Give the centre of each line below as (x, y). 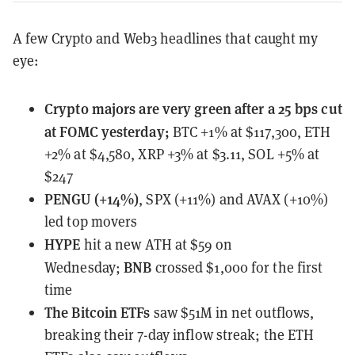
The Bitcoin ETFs (97, 311)
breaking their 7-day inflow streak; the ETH (179, 334)
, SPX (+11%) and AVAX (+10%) (234, 199)
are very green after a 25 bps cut (240, 108)
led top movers (91, 221)
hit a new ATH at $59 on (156, 244)
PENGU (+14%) (92, 198)
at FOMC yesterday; (109, 131)
